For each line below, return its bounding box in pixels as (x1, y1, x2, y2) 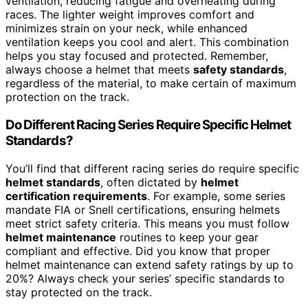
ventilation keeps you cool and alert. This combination (5, 35, 289, 49)
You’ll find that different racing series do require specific (5, 161, 299, 175)
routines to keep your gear (116, 230, 258, 244)
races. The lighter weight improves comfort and (5, 8, 254, 22)
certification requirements (5, 188, 147, 203)
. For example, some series (147, 188, 285, 203)
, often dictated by (100, 175, 201, 189)
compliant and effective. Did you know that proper (5, 243, 270, 258)
